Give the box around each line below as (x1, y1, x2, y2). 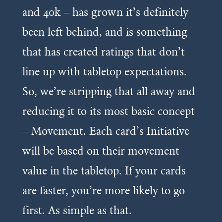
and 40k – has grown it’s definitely (22, 4, 188, 19)
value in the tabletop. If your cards (22, 163, 186, 177)
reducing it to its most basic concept (22, 104, 195, 118)
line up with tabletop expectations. (22, 64, 187, 78)
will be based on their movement (22, 143, 179, 158)
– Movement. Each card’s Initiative (22, 123, 189, 138)
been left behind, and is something (22, 24, 187, 39)
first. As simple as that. (22, 203, 132, 217)
